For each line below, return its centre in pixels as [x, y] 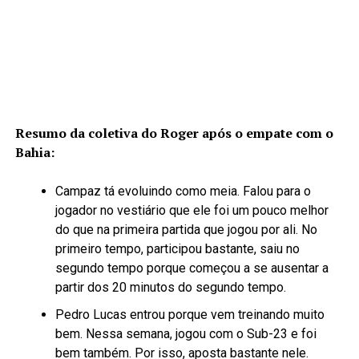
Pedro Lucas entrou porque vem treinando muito [190, 314]
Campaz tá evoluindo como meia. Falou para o [183, 191]
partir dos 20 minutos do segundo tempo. [170, 287]
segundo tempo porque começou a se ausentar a [192, 268]
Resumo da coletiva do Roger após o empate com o [174, 133]
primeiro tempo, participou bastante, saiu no [177, 248]
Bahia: [34, 152]
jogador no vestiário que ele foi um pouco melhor [192, 210]
